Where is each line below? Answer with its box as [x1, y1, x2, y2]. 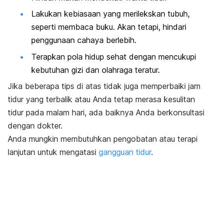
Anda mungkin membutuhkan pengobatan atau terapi [8, 133, 197, 144]
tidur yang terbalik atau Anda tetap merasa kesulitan [8, 94, 195, 104]
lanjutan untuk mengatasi [8, 147, 99, 157]
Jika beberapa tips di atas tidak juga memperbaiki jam [8, 81, 200, 91]
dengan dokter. [8, 120, 63, 131]
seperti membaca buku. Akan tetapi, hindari [31, 22, 186, 32]
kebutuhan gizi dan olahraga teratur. [31, 65, 160, 75]
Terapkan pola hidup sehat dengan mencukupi [31, 51, 196, 62]
